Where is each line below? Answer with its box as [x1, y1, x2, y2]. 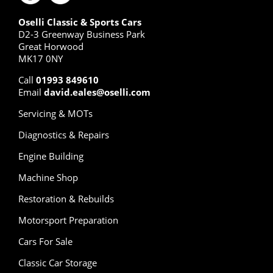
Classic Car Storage [18, 256, 97, 269]
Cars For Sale [18, 235, 73, 247]
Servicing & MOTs [18, 107, 93, 119]
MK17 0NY [18, 52, 63, 65]
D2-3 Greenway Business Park [18, 27, 145, 40]
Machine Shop [18, 171, 78, 183]
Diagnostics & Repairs [18, 128, 109, 141]
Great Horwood [18, 40, 83, 52]
